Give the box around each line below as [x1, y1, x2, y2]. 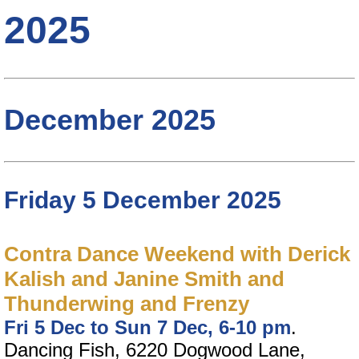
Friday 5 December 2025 [4, 186, 281, 213]
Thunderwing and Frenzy [4, 292, 249, 317]
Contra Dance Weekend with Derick [4, 242, 350, 267]
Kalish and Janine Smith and [4, 267, 284, 292]
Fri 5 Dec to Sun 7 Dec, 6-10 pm [4, 317, 291, 339]
